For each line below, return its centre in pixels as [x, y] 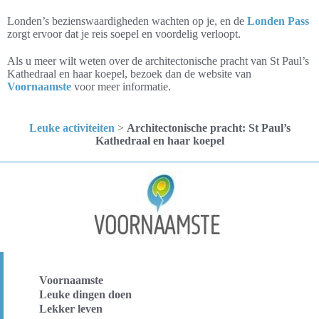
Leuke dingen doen [85, 294]
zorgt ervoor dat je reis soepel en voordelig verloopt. [124, 34]
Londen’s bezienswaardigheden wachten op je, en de [127, 21]
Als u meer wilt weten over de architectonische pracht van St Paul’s [158, 61]
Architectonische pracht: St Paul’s [208, 128]
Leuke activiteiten [72, 128]
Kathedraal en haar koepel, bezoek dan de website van [129, 74]
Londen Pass [278, 21]
